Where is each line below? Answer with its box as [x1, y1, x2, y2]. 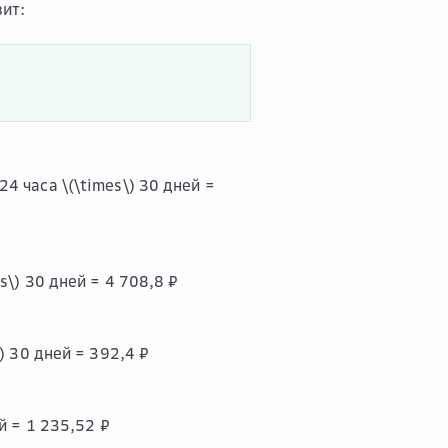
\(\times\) [61, 175, 135, 195]
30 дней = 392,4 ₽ [5, 343, 150, 363]
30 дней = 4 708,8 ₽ [20, 271, 179, 291]
